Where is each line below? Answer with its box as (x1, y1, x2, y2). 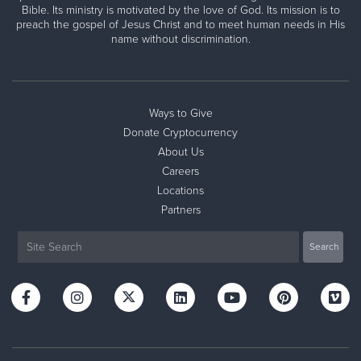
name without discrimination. (110, 31, 251, 46)
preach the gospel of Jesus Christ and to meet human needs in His (16, 17, 345, 31)
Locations (157, 183, 204, 197)
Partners (160, 202, 201, 217)
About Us (157, 144, 204, 159)
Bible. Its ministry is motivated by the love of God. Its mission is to (21, 2, 340, 17)
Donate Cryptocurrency (123, 125, 238, 139)
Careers (162, 164, 199, 178)
